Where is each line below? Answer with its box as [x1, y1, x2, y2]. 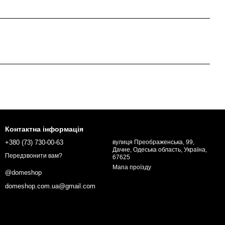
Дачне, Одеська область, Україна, [113, 146, 207, 153]
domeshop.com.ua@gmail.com [5, 182, 95, 190]
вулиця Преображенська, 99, [113, 139, 194, 146]
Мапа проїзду [113, 164, 151, 171]
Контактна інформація [5, 125, 83, 133]
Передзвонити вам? [5, 152, 62, 160]
